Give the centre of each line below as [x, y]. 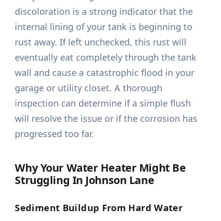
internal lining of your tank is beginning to [104, 27]
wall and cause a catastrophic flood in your [105, 73]
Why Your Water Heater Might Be [100, 168]
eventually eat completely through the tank [106, 57]
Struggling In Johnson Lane [85, 180]
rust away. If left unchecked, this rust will [101, 42]
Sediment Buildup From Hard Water [99, 208]
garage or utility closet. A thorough [89, 88]
